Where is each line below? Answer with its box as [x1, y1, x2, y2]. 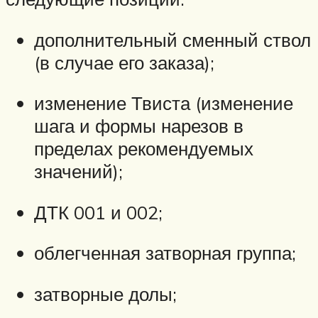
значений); [34, 160, 123, 183]
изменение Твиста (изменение [34, 92, 293, 115]
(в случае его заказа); [34, 50, 214, 74]
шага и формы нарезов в [34, 114, 243, 138]
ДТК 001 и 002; [34, 200, 163, 224]
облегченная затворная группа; [34, 241, 296, 265]
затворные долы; [34, 282, 177, 305]
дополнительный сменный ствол [34, 28, 311, 51]
